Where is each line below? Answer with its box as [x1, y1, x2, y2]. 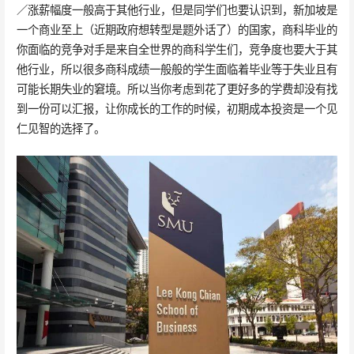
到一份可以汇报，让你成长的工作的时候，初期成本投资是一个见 [16, 101, 337, 117]
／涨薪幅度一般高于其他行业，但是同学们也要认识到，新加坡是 [16, 2, 337, 18]
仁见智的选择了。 [16, 121, 105, 137]
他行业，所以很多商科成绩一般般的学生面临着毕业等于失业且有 [16, 62, 337, 77]
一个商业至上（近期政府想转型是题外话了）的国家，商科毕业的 [16, 22, 337, 38]
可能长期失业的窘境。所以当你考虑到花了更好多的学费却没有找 [16, 81, 337, 97]
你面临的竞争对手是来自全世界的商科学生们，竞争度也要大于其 [16, 42, 337, 58]
